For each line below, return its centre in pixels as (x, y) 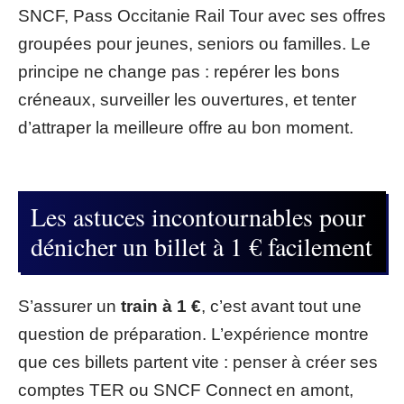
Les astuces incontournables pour (198, 216)
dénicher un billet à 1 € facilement (202, 246)
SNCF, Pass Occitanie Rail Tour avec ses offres (202, 16)
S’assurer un (69, 306)
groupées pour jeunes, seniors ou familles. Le (194, 44)
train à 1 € (161, 306)
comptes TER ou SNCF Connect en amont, (186, 390)
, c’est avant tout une (281, 306)
